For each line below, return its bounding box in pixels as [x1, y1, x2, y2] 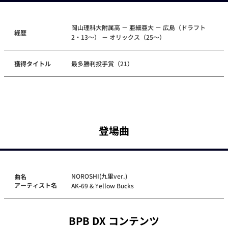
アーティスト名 [14, 181, 57, 190]
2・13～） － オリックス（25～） [71, 33, 166, 42]
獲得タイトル [14, 59, 51, 68]
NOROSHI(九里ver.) [71, 172, 128, 181]
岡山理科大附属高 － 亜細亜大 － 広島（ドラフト [71, 23, 206, 32]
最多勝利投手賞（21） [71, 59, 134, 68]
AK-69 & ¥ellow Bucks [71, 181, 134, 190]
